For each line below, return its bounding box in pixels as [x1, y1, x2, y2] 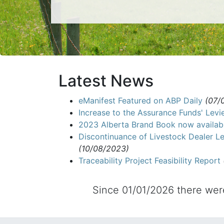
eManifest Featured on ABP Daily [78, 95, 202, 105]
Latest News [58, 71, 153, 90]
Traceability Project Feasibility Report [78, 155, 220, 165]
